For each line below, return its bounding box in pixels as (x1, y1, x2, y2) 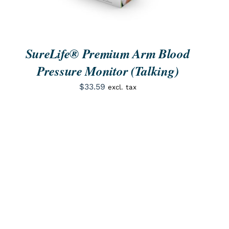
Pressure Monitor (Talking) (37, 61, 179, 80)
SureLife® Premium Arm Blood (25, 44, 190, 62)
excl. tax (107, 83, 136, 91)
